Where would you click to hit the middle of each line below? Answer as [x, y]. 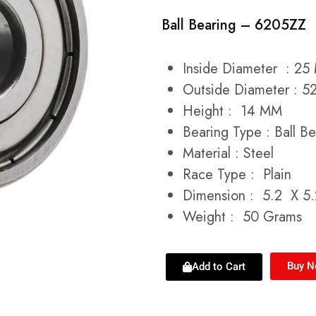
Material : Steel [228, 153]
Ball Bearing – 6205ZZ [234, 25]
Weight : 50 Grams [242, 217]
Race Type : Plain [237, 174]
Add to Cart [219, 266]
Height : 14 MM [232, 111]
